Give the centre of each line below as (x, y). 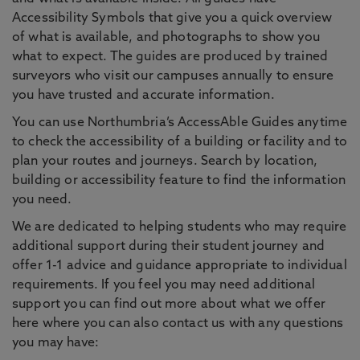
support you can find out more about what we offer (169, 305)
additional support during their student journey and (169, 247)
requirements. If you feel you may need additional (164, 285)
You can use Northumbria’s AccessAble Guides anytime (180, 123)
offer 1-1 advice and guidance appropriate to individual (180, 266)
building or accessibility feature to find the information (179, 181)
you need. (44, 200)
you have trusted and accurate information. (143, 96)
